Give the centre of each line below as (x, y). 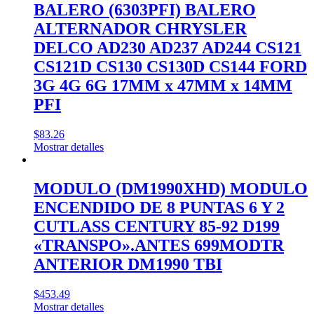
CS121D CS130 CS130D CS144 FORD (170, 66)
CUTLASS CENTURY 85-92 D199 (157, 227)
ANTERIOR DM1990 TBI (128, 265)
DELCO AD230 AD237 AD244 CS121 (168, 47)
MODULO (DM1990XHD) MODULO (171, 189)
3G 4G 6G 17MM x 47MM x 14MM (163, 85)
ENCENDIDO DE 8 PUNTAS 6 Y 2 (159, 208)
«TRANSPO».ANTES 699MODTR (159, 246)
